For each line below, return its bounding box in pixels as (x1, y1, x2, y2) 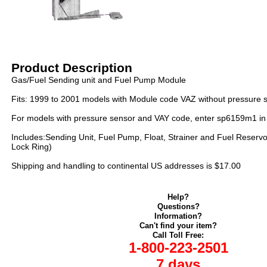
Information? (154, 212, 202, 221)
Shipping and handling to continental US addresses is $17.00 (11, 161, 241, 170)
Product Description (11, 61, 132, 74)
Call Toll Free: (153, 231, 204, 240)
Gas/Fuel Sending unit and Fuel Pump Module (11, 75, 186, 85)
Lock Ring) (11, 142, 52, 151)
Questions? (157, 202, 200, 211)
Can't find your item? (139, 221, 217, 230)
